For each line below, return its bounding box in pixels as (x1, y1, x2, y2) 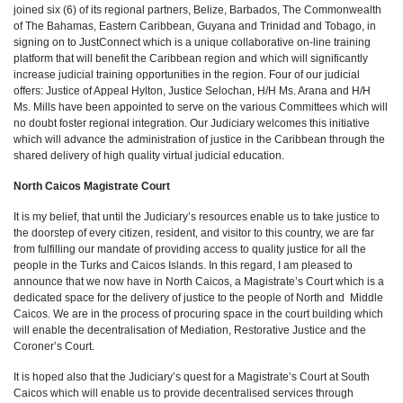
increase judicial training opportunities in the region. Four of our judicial (13, 68, 360, 81)
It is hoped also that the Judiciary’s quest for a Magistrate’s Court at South (13, 371, 370, 383)
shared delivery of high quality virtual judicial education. (13, 149, 284, 162)
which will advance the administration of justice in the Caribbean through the (13, 133, 385, 146)
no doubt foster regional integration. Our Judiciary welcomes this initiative (13, 117, 370, 130)
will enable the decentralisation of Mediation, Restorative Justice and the (13, 324, 366, 336)
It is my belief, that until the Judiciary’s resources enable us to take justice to (13, 210, 380, 223)
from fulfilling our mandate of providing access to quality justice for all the (13, 243, 366, 255)
